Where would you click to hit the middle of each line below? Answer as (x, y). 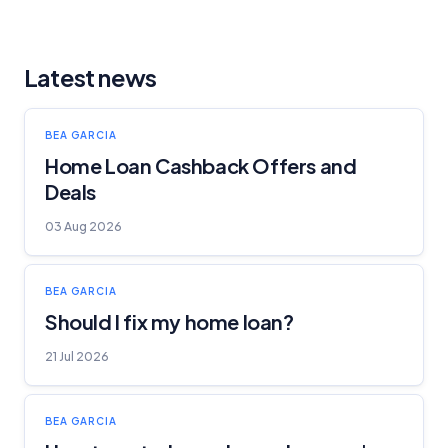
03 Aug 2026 (83, 226)
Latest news (90, 76)
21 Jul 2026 (77, 356)
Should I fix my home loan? (169, 321)
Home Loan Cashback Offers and (201, 165)
